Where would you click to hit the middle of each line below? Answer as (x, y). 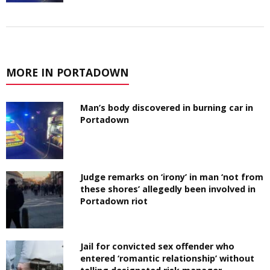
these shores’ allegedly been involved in (168, 189)
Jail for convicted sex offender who (158, 246)
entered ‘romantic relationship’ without (168, 258)
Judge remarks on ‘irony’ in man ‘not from (172, 177)
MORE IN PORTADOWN (67, 72)
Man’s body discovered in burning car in (167, 107)
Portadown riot (114, 201)
